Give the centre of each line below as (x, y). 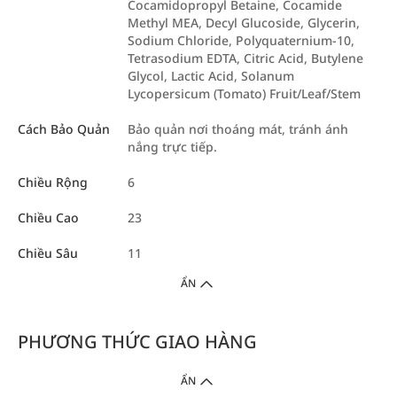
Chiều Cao (48, 218)
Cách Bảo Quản (64, 129)
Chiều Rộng (53, 183)
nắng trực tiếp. (172, 147)
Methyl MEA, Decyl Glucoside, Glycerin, (244, 23)
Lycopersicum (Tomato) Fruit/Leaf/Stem (244, 94)
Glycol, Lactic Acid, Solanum (211, 76)
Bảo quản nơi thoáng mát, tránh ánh (238, 129)
